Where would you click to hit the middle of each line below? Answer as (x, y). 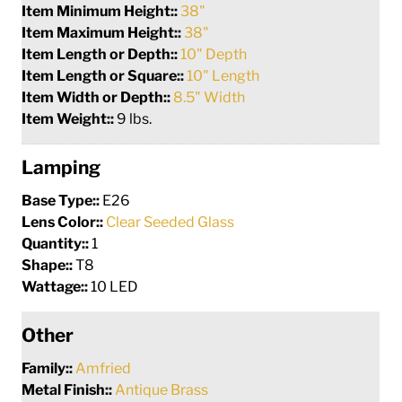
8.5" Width (210, 97)
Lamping (61, 167)
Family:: (49, 368)
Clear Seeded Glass (170, 222)
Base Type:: (62, 200)
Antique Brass (162, 389)
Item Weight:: (70, 118)
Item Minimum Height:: (101, 11)
